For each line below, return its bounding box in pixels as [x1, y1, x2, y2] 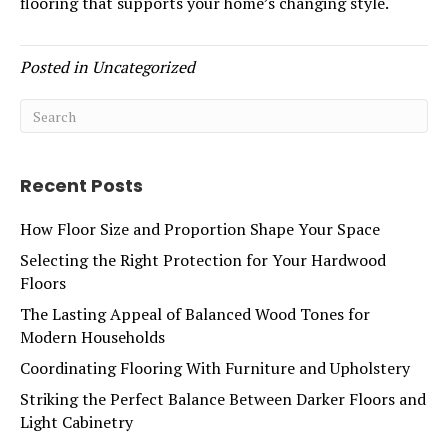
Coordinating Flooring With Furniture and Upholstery [20, 357, 410, 380]
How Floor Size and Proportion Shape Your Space [20, 218, 380, 241]
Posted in [20, 56, 92, 79]
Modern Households [20, 326, 165, 349]
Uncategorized [92, 56, 195, 79]
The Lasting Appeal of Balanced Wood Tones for [20, 303, 370, 326]
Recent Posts [20, 173, 143, 199]
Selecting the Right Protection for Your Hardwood [20, 249, 386, 272]
